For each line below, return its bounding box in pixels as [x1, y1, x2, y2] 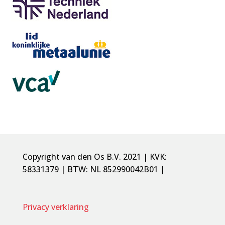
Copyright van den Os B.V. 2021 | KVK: [22, 151, 167, 162]
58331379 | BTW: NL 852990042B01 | [22, 163, 165, 175]
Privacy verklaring [22, 201, 89, 212]
